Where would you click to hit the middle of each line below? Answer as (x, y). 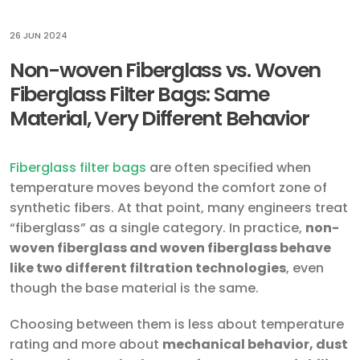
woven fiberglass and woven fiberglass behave (170, 248)
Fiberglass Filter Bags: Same (139, 94)
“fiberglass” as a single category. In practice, (157, 228)
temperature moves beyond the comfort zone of (168, 188)
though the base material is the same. (134, 288)
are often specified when (229, 168)
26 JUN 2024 (39, 35)
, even (305, 268)
